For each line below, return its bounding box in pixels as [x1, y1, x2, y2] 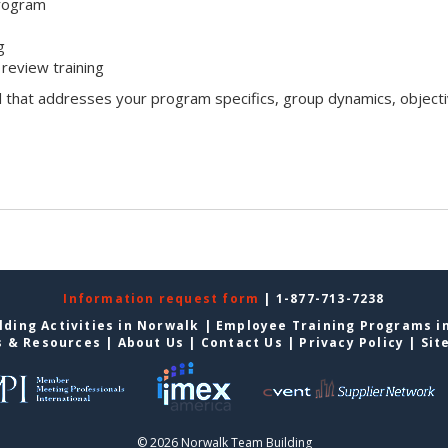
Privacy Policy [299, 333, 405, 351]
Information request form [63, 289, 264, 307]
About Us [117, 333, 185, 351]
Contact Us [200, 333, 283, 351]
